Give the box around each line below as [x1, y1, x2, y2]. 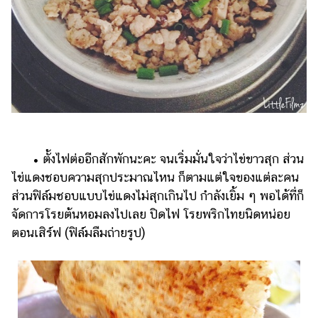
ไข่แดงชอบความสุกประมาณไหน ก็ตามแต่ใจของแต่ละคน [11, 170, 299, 185]
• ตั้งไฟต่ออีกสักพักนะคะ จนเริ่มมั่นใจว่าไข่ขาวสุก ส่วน [11, 151, 304, 167]
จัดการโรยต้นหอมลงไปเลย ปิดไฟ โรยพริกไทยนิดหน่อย [11, 207, 290, 222]
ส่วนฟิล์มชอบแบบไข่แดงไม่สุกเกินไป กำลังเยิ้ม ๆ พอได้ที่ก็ [11, 188, 304, 204]
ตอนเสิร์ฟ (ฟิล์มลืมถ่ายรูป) [11, 225, 146, 241]
